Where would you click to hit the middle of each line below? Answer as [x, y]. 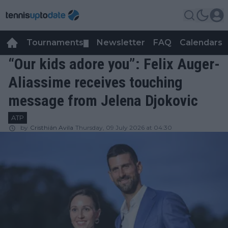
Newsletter [121, 42]
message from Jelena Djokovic [103, 101]
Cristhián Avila [52, 127]
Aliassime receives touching [95, 82]
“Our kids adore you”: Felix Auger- [114, 64]
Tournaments [55, 42]
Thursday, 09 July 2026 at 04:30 [124, 127]
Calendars [201, 42]
